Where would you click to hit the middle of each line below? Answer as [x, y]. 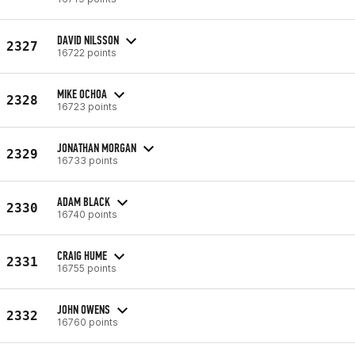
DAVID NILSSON [88, 40]
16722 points [87, 52]
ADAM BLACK [84, 201]
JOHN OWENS [84, 309]
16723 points [87, 106]
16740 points [87, 214]
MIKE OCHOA [82, 94]
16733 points [88, 160]
